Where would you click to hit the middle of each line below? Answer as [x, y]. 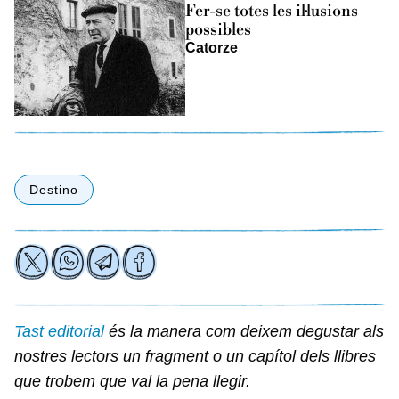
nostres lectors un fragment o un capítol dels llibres [195, 356]
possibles [218, 29]
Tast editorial [59, 331]
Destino [54, 189]
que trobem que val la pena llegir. [132, 381]
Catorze [212, 47]
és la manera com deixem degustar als [244, 331]
